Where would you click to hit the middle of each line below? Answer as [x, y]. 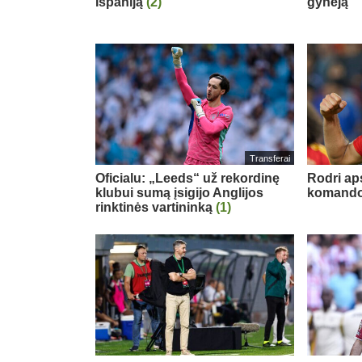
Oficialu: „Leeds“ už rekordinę [187, 178]
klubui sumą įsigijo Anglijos [179, 192]
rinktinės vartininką [156, 207]
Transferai [269, 158]
